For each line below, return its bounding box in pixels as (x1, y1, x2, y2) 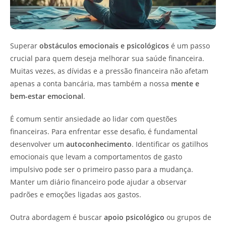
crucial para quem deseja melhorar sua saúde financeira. (10, 53, 204, 63)
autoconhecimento (66, 139, 132, 149)
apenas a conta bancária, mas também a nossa (10, 78, 171, 88)
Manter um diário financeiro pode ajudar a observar (10, 177, 187, 187)
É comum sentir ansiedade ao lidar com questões (10, 114, 177, 124)
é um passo (169, 40, 210, 50)
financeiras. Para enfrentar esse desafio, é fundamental (10, 126, 198, 136)
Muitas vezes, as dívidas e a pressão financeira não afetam (10, 66, 208, 76)
